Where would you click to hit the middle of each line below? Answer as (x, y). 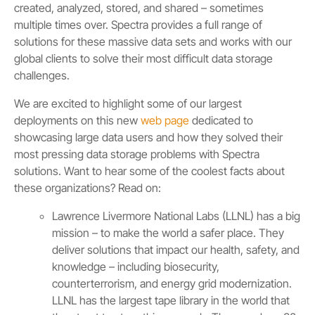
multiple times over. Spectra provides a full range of (138, 25)
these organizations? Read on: (88, 188)
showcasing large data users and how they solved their (148, 137)
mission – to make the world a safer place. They (168, 233)
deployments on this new (77, 121)
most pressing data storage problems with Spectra (137, 154)
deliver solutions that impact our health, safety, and (176, 250)
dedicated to (221, 121)
